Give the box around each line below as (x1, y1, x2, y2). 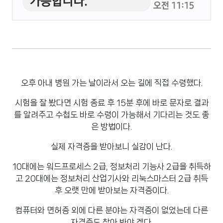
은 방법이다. (91, 121, 132, 131)
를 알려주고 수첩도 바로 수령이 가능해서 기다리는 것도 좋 (14, 110, 209, 119)
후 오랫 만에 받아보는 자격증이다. (54, 185, 169, 195)
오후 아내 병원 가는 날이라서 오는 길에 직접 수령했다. (20, 78, 203, 87)
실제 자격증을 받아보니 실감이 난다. (51, 141, 172, 151)
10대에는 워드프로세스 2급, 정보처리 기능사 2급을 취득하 (12, 161, 211, 171)
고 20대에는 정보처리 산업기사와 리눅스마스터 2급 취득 (15, 173, 208, 183)
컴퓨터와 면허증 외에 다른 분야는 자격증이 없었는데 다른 (15, 205, 208, 215)
